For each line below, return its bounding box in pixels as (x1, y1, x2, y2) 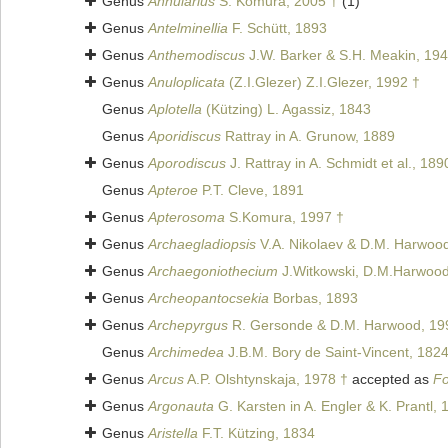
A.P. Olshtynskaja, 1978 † (184, 371, 348, 388)
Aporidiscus (148, 128, 221, 145)
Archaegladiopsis (148, 236, 256, 253)
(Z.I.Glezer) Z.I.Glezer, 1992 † (225, 74, 420, 91)
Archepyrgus (148, 317, 228, 334)
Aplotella (148, 101, 202, 118)
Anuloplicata (148, 74, 225, 91)
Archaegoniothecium (148, 263, 278, 280)
